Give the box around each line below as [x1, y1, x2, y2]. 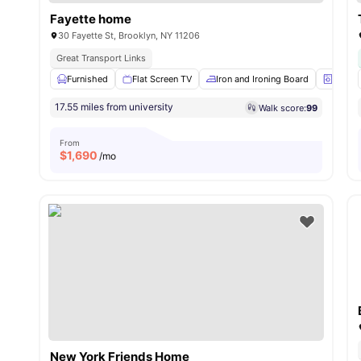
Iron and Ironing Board [216, 73, 309, 85]
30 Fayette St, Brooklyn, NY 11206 [58, 30, 200, 41]
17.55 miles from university [55, 101, 173, 113]
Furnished [67, 73, 108, 85]
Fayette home [50, 11, 131, 27]
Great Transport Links [56, 52, 146, 64]
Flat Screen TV [132, 73, 192, 85]
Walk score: [259, 102, 307, 114]
